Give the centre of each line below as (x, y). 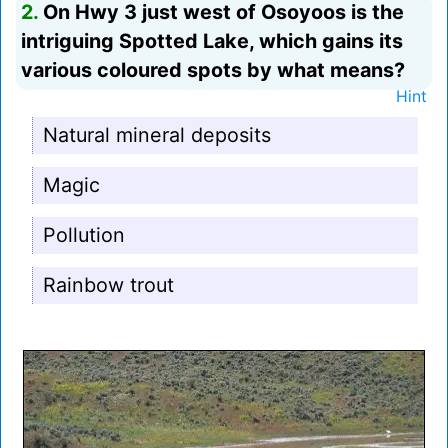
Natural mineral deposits (157, 135)
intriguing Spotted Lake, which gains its (212, 41)
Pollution (84, 235)
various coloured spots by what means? (213, 70)
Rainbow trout (108, 285)
